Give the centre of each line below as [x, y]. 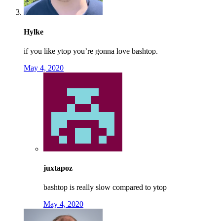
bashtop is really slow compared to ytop [105, 187]
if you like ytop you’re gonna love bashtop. [91, 51]
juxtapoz [58, 168]
